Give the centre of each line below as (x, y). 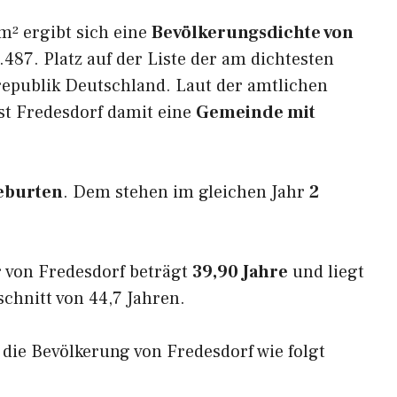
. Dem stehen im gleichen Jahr (186, 192)
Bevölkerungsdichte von (253, 33)
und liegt (326, 272)
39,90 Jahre (240, 272)
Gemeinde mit (256, 113)
